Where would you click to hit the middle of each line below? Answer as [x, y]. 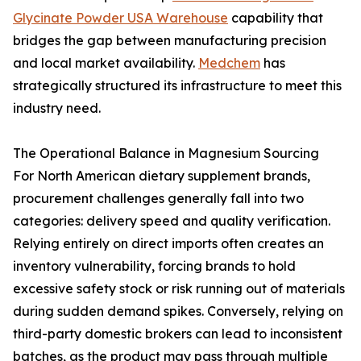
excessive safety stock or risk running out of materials [179, 288]
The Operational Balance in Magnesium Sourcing [166, 153]
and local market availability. [106, 63]
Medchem [229, 63]
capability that [276, 18]
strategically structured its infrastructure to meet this [177, 85]
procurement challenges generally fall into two [158, 198]
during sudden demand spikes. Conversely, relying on [178, 311]
